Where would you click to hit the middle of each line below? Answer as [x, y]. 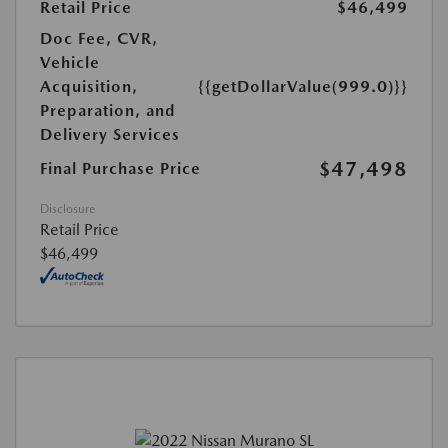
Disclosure [67, 208]
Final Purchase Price [120, 168]
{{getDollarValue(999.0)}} [303, 86]
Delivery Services [110, 134]
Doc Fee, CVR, [99, 38]
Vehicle [70, 62]
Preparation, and [108, 110]
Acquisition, [89, 86]
